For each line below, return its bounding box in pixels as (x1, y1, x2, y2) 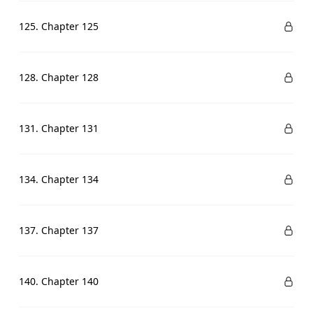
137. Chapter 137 (18, 224, 99, 237)
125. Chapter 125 (18, 20, 99, 33)
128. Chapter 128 (18, 71, 99, 84)
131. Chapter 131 (18, 122, 99, 135)
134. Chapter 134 (18, 173, 99, 186)
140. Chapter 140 (18, 275, 99, 288)
